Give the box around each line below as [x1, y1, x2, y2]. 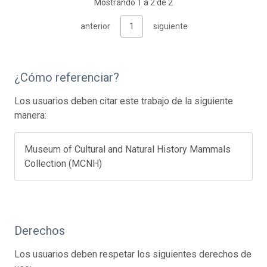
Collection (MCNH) [24, 157, 102, 169]
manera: [14, 109, 46, 121]
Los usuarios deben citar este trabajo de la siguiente [14, 95, 233, 107]
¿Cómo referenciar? [14, 70, 119, 85]
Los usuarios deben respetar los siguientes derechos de [14, 248, 252, 260]
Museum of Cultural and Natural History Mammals [24, 143, 231, 155]
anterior [80, 21, 110, 31]
